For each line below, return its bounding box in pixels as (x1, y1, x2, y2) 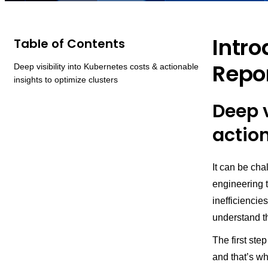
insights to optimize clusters (14, 75, 118, 84)
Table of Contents (14, 35, 125, 52)
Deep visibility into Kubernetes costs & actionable (14, 62, 199, 71)
